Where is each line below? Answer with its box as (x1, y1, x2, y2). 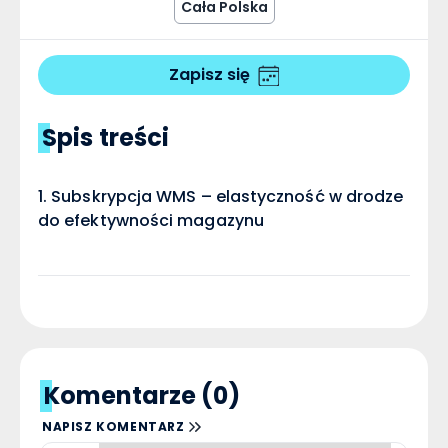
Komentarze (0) (44, 379, 240, 412)
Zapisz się (169, 63, 250, 86)
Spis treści (42, 121, 170, 154)
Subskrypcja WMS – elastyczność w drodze (51, 185, 404, 208)
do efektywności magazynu (38, 209, 264, 232)
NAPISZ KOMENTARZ (42, 418, 185, 435)
